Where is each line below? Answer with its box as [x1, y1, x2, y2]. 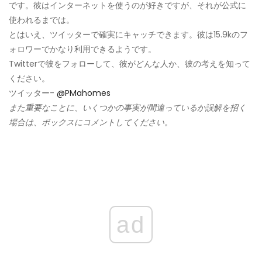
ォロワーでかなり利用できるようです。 [9, 43, 156, 55]
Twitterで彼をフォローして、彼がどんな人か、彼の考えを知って [9, 57, 250, 70]
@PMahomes [57, 87, 111, 99]
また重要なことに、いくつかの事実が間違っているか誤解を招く [9, 101, 246, 113]
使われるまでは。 [9, 13, 74, 26]
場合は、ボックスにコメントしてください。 [9, 116, 173, 128]
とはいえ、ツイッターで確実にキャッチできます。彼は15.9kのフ [9, 28, 248, 40]
